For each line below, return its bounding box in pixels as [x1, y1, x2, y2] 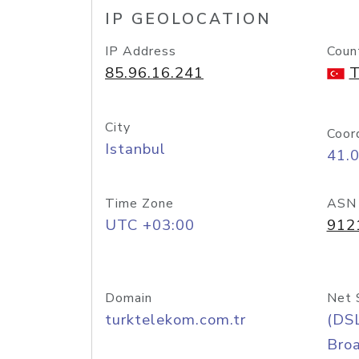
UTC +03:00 [105, 215, 195, 236]
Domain [105, 289, 152, 307]
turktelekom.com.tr [105, 309, 246, 330]
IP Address [105, 42, 176, 60]
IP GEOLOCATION [105, 9, 272, 30]
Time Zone [105, 195, 174, 212]
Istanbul [105, 139, 166, 159]
